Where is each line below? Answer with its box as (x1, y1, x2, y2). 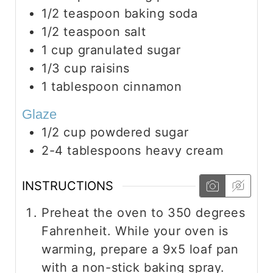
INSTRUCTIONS (22, 179, 113, 194)
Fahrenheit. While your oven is (41, 224, 229, 239)
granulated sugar (77, 42, 181, 57)
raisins (90, 60, 130, 76)
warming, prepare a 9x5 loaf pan (41, 242, 239, 257)
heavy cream (145, 143, 224, 158)
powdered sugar (90, 125, 189, 140)
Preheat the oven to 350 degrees (41, 205, 246, 221)
